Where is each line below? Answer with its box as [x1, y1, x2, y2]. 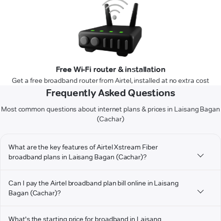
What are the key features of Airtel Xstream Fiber [8, 143, 158, 152]
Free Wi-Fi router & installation [55, 65, 166, 74]
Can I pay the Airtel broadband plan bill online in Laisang [8, 179, 179, 188]
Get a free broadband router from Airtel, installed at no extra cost [12, 76, 209, 85]
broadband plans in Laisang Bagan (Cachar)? [8, 152, 147, 162]
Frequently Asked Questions [46, 87, 175, 99]
